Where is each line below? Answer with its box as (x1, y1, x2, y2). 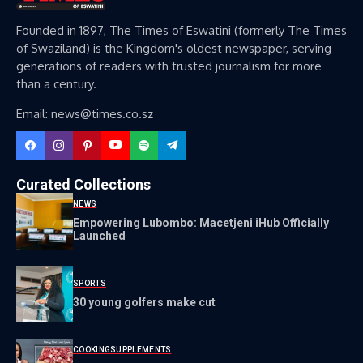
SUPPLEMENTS (110, 345, 172, 355)
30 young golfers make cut (73, 296, 216, 310)
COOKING (73, 345, 111, 355)
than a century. (16, 75, 96, 92)
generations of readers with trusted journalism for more (16, 58, 322, 74)
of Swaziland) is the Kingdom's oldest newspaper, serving (16, 40, 331, 56)
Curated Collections (16, 175, 151, 193)
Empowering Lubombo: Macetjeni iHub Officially (73, 216, 329, 230)
